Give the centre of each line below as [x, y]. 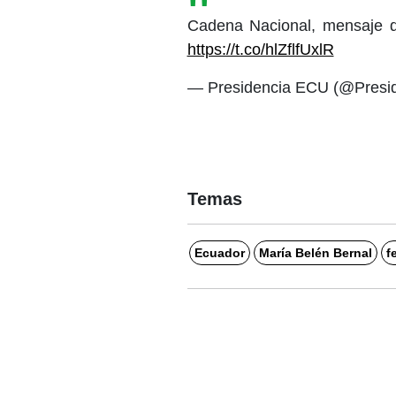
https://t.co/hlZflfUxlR [260, 49]
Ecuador [219, 253]
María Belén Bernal [315, 253]
